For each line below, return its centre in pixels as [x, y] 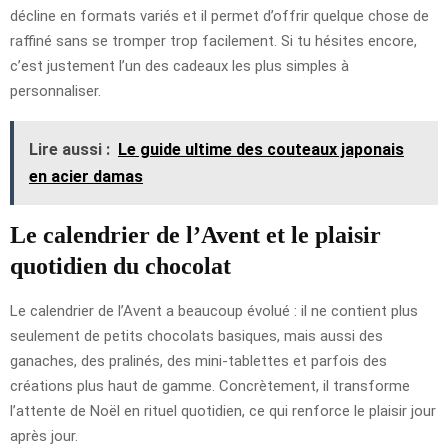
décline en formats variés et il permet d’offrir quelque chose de [219, 15]
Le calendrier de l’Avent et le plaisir [195, 234]
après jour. [44, 435]
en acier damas [86, 176]
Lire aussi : [69, 149]
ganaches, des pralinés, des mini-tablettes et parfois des [198, 360]
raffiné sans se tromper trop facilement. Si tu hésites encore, [213, 40]
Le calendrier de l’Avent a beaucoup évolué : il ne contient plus [214, 310]
